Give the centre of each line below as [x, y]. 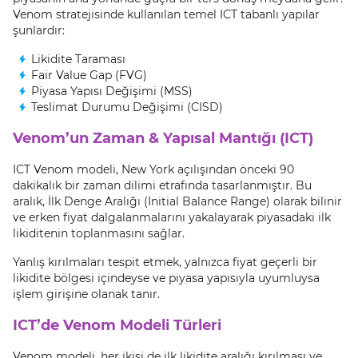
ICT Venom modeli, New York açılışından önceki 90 [153, 169]
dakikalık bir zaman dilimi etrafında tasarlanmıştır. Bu [162, 185]
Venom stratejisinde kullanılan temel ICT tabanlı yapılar [166, 14]
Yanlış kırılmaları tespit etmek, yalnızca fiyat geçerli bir [165, 262]
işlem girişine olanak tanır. [86, 294]
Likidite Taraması [78, 59]
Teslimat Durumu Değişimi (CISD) [127, 107]
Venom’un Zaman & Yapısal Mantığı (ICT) [163, 138]
